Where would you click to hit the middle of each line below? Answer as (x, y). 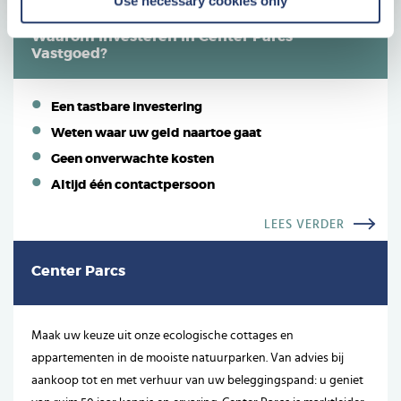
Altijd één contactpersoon (133, 185)
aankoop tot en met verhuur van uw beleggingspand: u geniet (197, 380)
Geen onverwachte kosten (132, 159)
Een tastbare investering (127, 107)
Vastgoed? (69, 53)
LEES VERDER (304, 224)
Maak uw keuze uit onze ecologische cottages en (162, 335)
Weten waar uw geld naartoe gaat (156, 133)
